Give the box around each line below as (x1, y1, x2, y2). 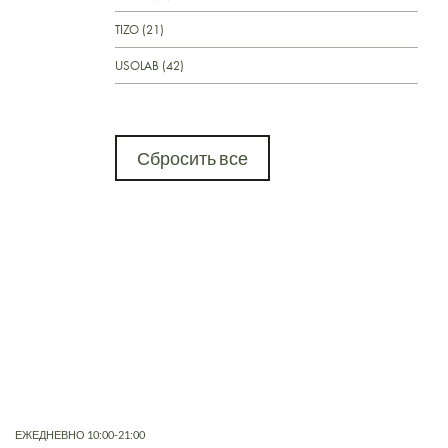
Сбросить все (137, 146, 248, 169)
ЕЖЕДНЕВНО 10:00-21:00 (15, 427, 146, 441)
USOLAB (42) (115, 56, 184, 74)
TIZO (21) (115, 20, 164, 38)
